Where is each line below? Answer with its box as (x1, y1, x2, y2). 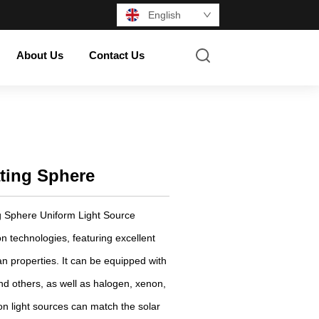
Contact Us (89, 48, 145, 61)
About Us (16, 48, 64, 61)
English (147, 9, 181, 21)
